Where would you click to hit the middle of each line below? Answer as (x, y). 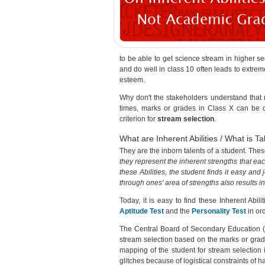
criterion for (138, 119)
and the (178, 211)
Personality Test (219, 211)
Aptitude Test (142, 211)
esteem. (132, 80)
